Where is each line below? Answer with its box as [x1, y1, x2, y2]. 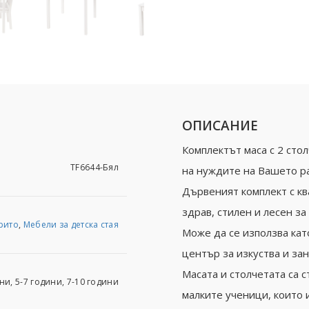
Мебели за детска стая [23, 219, 119, 230]
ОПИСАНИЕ [182, 117, 258, 134]
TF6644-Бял [70, 161, 119, 173]
